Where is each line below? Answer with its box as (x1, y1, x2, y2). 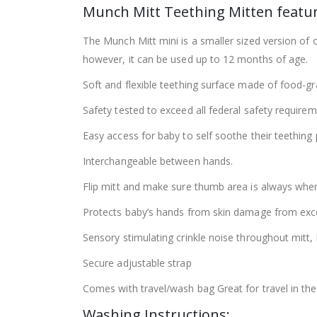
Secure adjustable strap (83, 256, 192, 270)
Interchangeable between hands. (83, 154, 234, 168)
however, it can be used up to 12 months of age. (83, 52, 309, 67)
